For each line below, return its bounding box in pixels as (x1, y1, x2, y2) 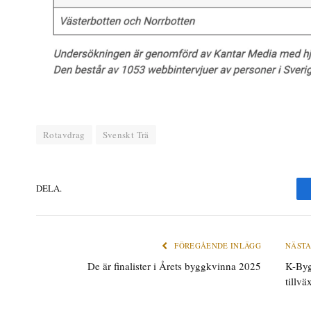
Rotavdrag (43, 128, 85, 141)
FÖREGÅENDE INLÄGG (172, 239, 262, 251)
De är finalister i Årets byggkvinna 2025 (87, 258, 262, 273)
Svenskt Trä (102, 128, 149, 141)
